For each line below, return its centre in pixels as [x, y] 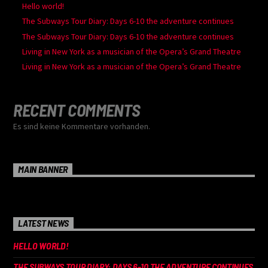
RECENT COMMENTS [77, 109]
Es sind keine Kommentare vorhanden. [82, 126]
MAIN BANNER [43, 169]
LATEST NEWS [43, 223]
